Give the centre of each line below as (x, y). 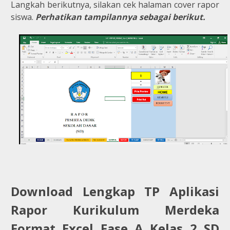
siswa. (23, 17)
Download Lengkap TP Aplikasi (115, 191)
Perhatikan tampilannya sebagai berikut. (120, 17)
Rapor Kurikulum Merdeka (115, 209)
